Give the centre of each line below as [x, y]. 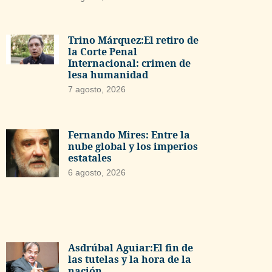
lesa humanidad [108, 75]
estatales [90, 158]
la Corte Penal [102, 52]
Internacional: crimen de [129, 63]
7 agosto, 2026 [97, 90]
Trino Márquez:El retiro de [133, 40]
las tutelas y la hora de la [129, 259]
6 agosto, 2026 [97, 173]
